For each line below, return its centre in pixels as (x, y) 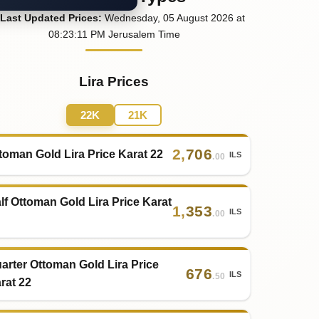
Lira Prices (114, 82)
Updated (43, 18)
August (192, 18)
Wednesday (131, 18)
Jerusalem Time (144, 34)
